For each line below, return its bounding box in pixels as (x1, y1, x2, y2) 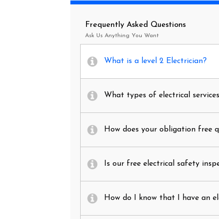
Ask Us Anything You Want (85, 33, 159, 39)
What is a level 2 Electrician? (104, 57, 207, 65)
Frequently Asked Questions (85, 21, 186, 29)
